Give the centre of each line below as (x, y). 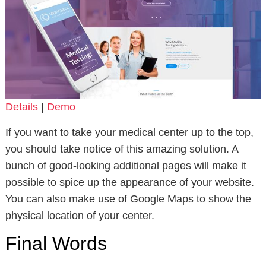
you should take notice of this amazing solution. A (121, 149)
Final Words (56, 244)
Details (21, 107)
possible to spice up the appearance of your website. (129, 183)
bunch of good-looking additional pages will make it (126, 166)
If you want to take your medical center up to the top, (129, 133)
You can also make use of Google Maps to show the (128, 199)
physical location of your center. (80, 216)
